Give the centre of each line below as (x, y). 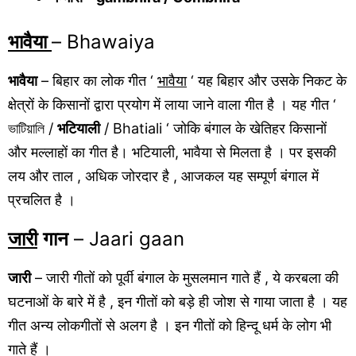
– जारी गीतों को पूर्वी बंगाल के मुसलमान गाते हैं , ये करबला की (185, 277)
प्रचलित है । (42, 199)
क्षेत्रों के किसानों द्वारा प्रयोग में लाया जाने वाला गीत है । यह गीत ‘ (172, 104)
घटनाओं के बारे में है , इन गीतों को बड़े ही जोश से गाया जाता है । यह (178, 301)
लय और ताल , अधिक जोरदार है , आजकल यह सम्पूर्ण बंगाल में (163, 176)
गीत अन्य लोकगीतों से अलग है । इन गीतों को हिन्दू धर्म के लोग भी (170, 325)
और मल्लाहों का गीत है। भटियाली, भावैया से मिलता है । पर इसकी (172, 152)
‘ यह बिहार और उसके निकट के (267, 80)
